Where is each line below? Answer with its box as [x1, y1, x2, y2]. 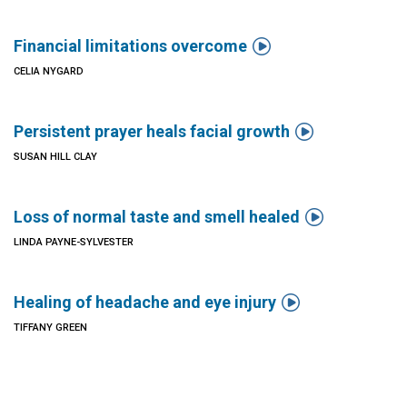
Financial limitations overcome [14, 36, 247, 55]
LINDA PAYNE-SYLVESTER [14, 236, 134, 248]
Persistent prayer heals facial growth [14, 122, 290, 141]
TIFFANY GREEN [14, 322, 87, 333]
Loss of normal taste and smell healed [14, 207, 300, 226]
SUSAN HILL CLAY [14, 151, 97, 163]
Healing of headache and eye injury [14, 293, 276, 312]
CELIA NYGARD [14, 65, 84, 77]
